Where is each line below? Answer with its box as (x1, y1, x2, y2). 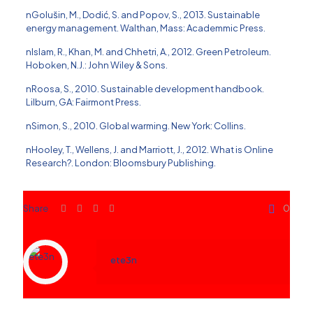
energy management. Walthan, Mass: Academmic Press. (25, 22, 265, 34)
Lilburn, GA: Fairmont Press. (25, 96, 141, 108)
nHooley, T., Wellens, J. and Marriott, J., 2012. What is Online (25, 144, 273, 156)
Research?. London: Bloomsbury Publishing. (25, 157, 216, 169)
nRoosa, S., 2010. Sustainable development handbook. (25, 83, 264, 95)
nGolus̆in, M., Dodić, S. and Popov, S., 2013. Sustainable (25, 9, 260, 21)
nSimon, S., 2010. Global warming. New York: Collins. (25, 120, 246, 132)
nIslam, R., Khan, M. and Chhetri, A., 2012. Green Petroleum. (25, 46, 271, 58)
